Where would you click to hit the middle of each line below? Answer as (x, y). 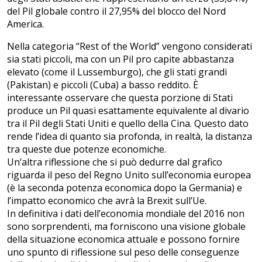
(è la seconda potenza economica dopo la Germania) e (125, 187)
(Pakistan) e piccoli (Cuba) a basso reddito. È (103, 85)
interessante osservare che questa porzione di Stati (120, 97)
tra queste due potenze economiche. (87, 149)
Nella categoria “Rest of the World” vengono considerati (130, 46)
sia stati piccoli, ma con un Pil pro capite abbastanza (120, 59)
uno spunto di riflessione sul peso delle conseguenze (123, 252)
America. (25, 24)
